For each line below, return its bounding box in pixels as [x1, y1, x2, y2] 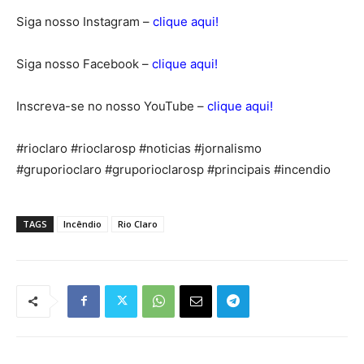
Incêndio [63, 217, 102, 230]
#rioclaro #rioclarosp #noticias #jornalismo [16, 140, 262, 156]
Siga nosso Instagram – [16, 13, 153, 29]
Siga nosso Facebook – [16, 55, 152, 71]
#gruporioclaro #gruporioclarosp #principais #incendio [16, 161, 331, 177]
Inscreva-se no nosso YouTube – [16, 97, 207, 114]
